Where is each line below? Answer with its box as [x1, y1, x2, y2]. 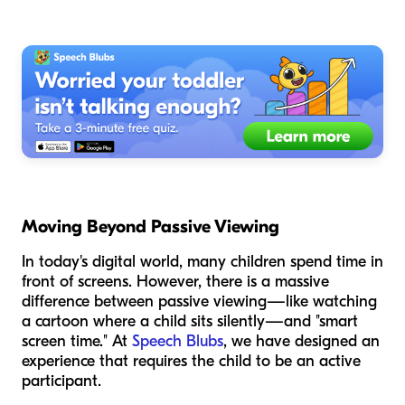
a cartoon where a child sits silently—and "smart [22, 311, 358, 331]
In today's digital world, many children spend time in [22, 251, 383, 271]
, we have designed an [223, 331, 380, 351]
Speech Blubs [132, 331, 223, 351]
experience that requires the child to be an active [22, 351, 361, 371]
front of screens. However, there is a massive [22, 271, 329, 291]
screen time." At [22, 331, 132, 351]
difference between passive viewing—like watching [22, 291, 377, 311]
